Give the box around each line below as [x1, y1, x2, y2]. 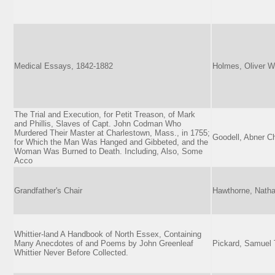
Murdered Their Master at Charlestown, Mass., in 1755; [14, 128, 210, 137]
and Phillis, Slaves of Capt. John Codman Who [14, 118, 181, 128]
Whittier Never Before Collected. [14, 247, 128, 257]
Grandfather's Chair [14, 185, 82, 195]
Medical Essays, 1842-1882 [14, 61, 113, 71]
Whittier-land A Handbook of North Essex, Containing [14, 229, 201, 239]
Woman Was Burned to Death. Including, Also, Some [14, 146, 203, 156]
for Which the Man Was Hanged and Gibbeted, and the [14, 137, 208, 147]
